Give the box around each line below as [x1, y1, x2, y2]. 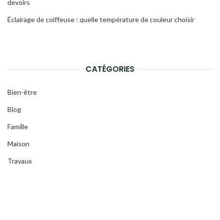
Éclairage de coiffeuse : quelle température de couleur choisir [7, 15, 194, 24]
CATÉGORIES [85, 63, 135, 75]
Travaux [7, 157, 32, 165]
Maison [7, 139, 29, 148]
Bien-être [7, 88, 37, 96]
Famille [7, 122, 28, 131]
